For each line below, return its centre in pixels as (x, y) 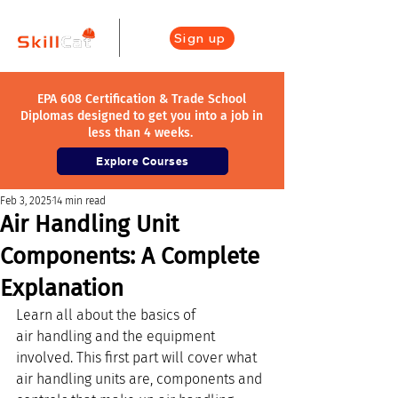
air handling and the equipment (117, 336)
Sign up (200, 38)
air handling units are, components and (141, 379)
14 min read (79, 201)
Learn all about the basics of (107, 315)
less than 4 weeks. (142, 133)
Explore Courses (143, 161)
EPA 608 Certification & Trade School (142, 99)
